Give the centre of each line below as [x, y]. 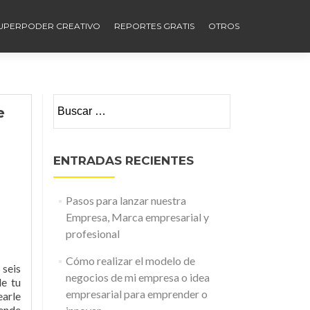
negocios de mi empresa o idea [137, 277]
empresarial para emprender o [136, 294]
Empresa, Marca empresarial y [137, 217]
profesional [92, 234]
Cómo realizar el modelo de [130, 261]
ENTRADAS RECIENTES [124, 161]
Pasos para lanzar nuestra [126, 200]
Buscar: [71, 102]
